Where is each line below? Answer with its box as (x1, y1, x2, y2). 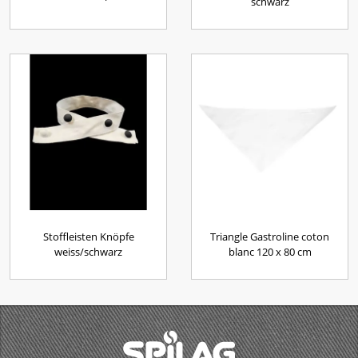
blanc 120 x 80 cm (228, 245, 312, 259)
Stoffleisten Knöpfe (42, 229, 134, 244)
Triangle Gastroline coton (210, 229, 329, 244)
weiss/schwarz (54, 245, 122, 259)
